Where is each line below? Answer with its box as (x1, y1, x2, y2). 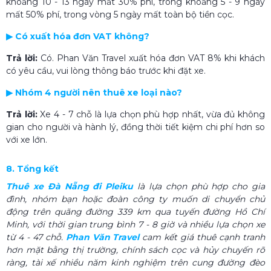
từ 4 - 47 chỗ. (6, 231, 66, 243)
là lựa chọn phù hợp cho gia (133, 180, 266, 192)
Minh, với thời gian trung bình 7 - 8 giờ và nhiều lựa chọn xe (6, 218, 265, 230)
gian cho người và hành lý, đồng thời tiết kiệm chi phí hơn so (6, 121, 265, 132)
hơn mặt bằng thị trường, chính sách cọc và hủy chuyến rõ (6, 244, 265, 255)
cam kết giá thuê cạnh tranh (139, 231, 266, 243)
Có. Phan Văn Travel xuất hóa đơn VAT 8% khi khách (41, 52, 265, 64)
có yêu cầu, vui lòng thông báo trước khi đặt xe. (6, 65, 206, 76)
